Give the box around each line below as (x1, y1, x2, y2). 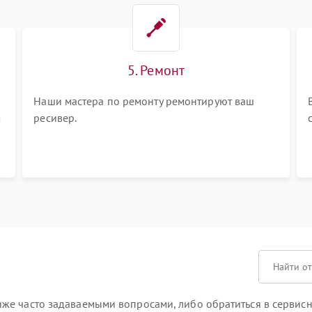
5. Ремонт (127, 61, 185, 79)
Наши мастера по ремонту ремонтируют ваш (33, 94, 255, 108)
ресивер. (33, 111, 77, 125)
